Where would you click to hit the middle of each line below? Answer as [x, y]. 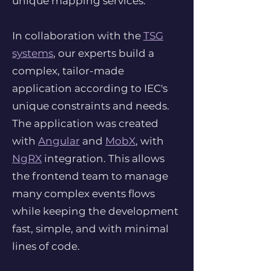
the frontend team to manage [90, 176]
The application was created [85, 123]
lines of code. [46, 246]
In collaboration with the [78, 36]
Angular [59, 141]
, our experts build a [104, 53]
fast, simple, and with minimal [90, 229]
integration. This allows [103, 158]
